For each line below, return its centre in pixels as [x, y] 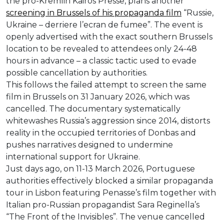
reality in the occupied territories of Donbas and [101, 133]
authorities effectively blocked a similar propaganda [109, 181]
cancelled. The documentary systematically [93, 109]
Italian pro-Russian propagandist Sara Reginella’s [103, 205]
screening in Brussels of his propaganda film [94, 13]
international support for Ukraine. [73, 157]
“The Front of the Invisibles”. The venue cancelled [105, 217]
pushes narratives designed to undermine [89, 145]
